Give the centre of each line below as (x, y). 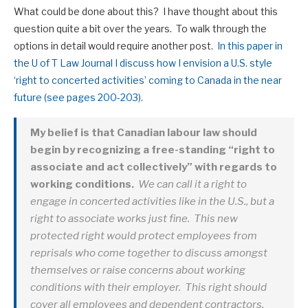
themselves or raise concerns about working (138, 270)
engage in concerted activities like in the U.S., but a (152, 201)
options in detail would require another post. (115, 45)
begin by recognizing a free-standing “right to (153, 150)
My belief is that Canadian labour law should (144, 132)
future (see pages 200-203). (78, 97)
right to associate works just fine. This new (134, 218)
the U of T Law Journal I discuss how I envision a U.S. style (143, 63)
